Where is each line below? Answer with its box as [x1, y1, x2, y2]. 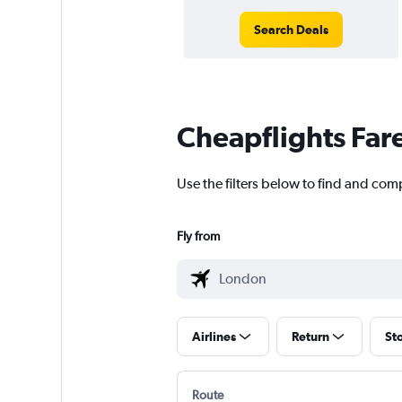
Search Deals [253, 22, 328, 38]
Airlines [191, 329, 236, 345]
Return [291, 329, 329, 345]
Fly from [176, 229, 220, 244]
